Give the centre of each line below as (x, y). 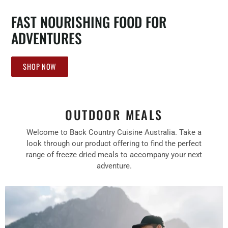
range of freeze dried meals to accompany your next (114, 154)
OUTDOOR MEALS (114, 114)
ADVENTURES (47, 38)
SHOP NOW (40, 66)
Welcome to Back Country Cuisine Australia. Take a (114, 132)
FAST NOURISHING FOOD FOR (89, 21)
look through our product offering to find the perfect (114, 143)
